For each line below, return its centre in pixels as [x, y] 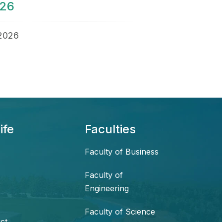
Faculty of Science [120, 212]
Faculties [110, 129]
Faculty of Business [122, 152]
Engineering [107, 189]
